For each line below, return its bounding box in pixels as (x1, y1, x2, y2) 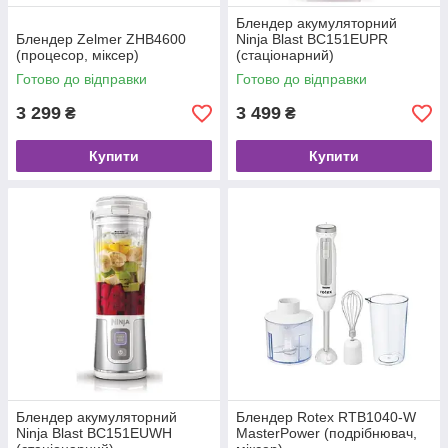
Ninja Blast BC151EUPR (236, 31, 388, 48)
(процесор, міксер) (16, 47, 139, 64)
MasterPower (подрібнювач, (236, 425, 417, 442)
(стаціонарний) (236, 47, 334, 64)
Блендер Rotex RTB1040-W (236, 409, 416, 426)
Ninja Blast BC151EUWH (16, 425, 172, 442)
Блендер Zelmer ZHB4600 (16, 31, 186, 48)
